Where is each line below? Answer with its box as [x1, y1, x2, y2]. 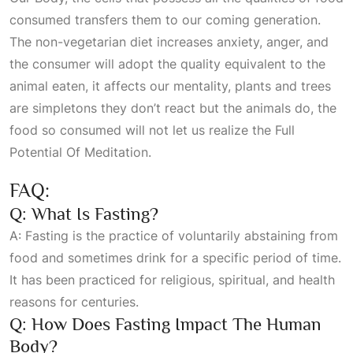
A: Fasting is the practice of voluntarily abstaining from [9, 228, 338, 243]
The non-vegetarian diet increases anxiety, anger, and [9, 34, 329, 50]
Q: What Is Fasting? [9, 203, 158, 224]
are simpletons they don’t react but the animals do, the [9, 100, 336, 116]
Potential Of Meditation [9, 144, 148, 160]
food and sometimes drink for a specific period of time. [9, 250, 341, 266]
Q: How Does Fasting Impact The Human [9, 314, 321, 334]
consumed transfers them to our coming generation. [9, 12, 321, 28]
